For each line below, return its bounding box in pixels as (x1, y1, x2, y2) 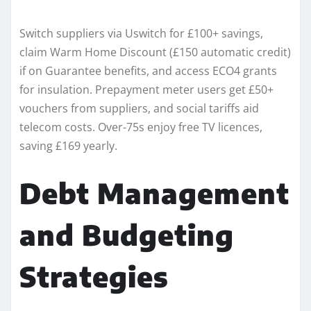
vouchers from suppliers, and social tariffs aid (19, 100, 259, 116)
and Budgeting (19, 217, 234, 252)
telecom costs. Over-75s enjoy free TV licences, (19, 119, 262, 135)
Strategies (19, 258, 169, 294)
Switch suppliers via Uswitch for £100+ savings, (19, 25, 263, 41)
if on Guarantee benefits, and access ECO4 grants (19, 62, 277, 78)
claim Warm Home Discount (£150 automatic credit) (19, 44, 291, 60)
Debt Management (19, 175, 289, 210)
